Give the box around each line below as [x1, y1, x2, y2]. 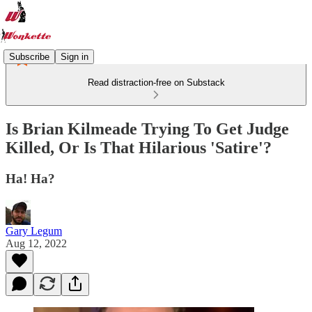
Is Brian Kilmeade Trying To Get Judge [6, 119, 289, 138]
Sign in [61, 51, 88, 62]
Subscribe [9, 51, 49, 62]
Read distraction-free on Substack [87, 77, 225, 88]
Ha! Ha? [6, 171, 55, 186]
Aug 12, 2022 [6, 237, 67, 249]
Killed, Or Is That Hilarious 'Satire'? [6, 138, 272, 157]
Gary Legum [6, 224, 62, 237]
